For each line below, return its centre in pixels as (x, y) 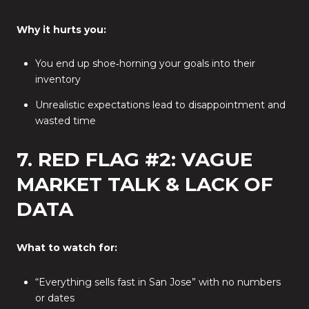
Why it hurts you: (61, 29)
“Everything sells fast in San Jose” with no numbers (158, 282)
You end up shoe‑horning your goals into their (145, 64)
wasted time (65, 120)
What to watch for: (67, 248)
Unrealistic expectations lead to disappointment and (160, 104)
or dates (54, 298)
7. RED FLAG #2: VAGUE (134, 160)
